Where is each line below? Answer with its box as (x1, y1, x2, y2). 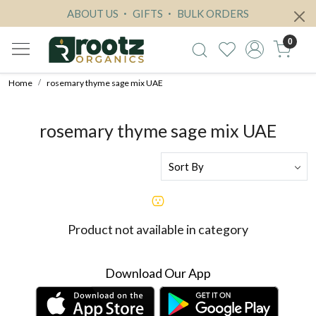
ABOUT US (67, 7, 119, 20)
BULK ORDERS (175, 7, 249, 20)
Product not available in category (68, 221, 248, 237)
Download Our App (105, 265, 211, 281)
